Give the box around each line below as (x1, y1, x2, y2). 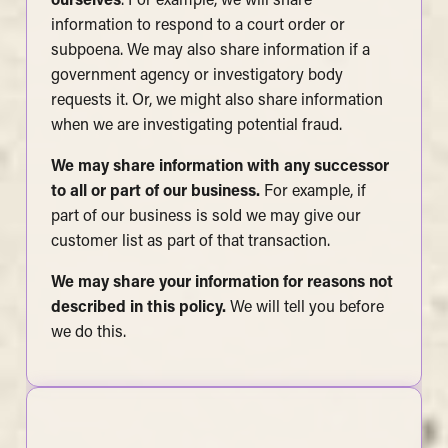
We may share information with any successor (50, 159, 389, 176)
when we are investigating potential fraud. (50, 118, 342, 135)
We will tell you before (229, 300, 384, 317)
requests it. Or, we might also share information (50, 93, 383, 110)
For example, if (263, 184, 366, 201)
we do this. (50, 325, 126, 342)
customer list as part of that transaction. (50, 234, 330, 251)
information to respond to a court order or (50, 18, 345, 35)
